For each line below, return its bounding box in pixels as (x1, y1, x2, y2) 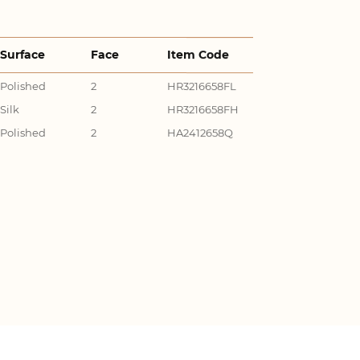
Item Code (167, 47, 230, 63)
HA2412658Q (167, 125, 234, 139)
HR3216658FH (167, 102, 239, 116)
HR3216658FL (167, 79, 237, 92)
